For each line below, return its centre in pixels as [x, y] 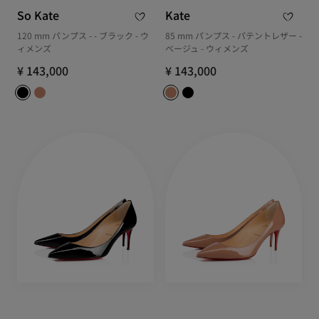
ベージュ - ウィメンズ [207, 48]
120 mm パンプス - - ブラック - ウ [83, 35]
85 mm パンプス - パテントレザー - [234, 35]
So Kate [38, 15]
